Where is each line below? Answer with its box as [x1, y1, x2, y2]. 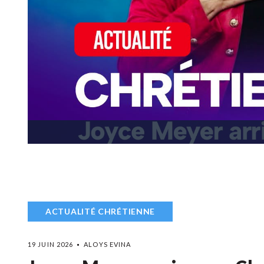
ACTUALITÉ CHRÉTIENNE [45, 206, 156, 216]
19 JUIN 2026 [28, 240, 74, 248]
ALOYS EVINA [84, 240, 131, 248]
